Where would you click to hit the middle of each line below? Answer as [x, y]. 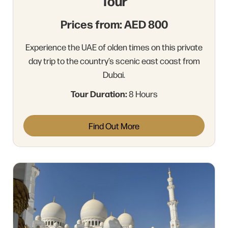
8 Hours [142, 94]
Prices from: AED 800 [114, 24]
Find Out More [114, 126]
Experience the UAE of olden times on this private [114, 47]
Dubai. [114, 74]
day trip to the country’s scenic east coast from [114, 61]
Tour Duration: [99, 93]
